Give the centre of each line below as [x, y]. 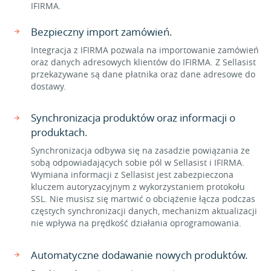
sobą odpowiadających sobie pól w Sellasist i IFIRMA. [138, 162]
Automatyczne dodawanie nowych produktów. [139, 255]
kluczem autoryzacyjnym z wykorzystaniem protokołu [138, 187]
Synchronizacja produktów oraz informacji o [133, 118]
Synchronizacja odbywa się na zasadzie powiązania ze [140, 150]
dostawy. [48, 86]
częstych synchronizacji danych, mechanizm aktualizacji [144, 211]
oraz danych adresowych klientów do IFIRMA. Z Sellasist [143, 62]
